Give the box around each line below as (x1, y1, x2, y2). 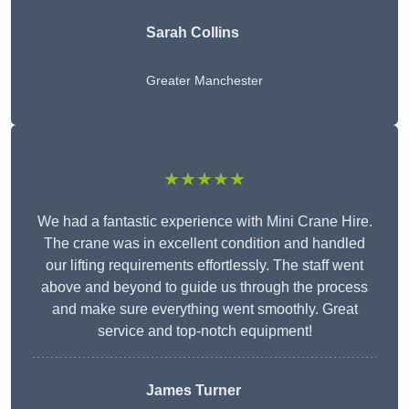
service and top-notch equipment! (97, 323, 312, 340)
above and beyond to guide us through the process (41, 279, 368, 296)
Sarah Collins (146, 25, 239, 41)
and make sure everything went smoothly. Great (51, 301, 358, 318)
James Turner (146, 383, 241, 399)
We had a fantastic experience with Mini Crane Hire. (37, 214, 372, 230)
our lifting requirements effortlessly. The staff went (46, 257, 363, 274)
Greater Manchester (146, 73, 263, 89)
